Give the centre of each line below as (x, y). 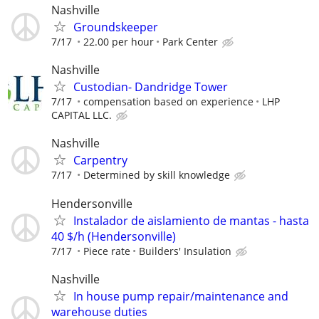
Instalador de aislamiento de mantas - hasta (191, 220)
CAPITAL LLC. (82, 115)
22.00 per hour (119, 42)
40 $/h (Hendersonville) (114, 236)
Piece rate (107, 251)
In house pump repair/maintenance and (181, 296)
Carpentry (100, 161)
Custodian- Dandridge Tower (151, 87)
